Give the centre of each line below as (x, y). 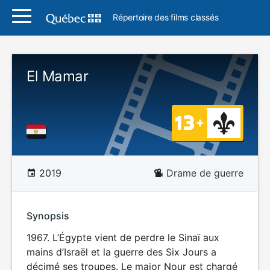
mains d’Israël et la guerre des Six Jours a (121, 252)
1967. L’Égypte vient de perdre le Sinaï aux (123, 237)
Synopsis (48, 216)
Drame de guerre (205, 173)
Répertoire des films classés (166, 17)
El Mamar (58, 76)
